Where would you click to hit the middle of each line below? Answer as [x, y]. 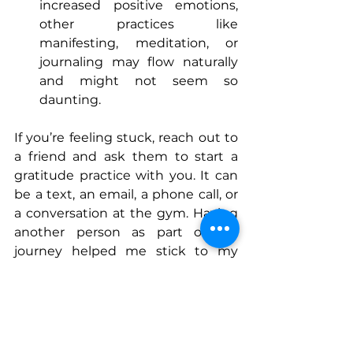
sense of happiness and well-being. [126, 307]
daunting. [70, 99]
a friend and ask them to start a [126, 156]
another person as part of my [126, 232]
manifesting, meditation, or [139, 43]
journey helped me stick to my [126, 251]
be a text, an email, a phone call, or [126, 194]
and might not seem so [139, 80]
